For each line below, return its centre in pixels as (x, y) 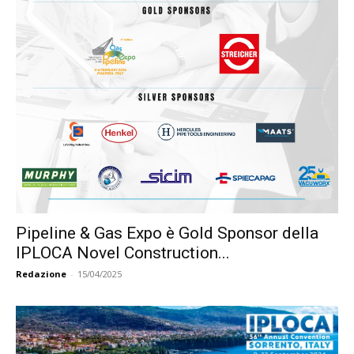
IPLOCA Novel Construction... (123, 253)
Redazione (41, 274)
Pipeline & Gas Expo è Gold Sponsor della (167, 233)
